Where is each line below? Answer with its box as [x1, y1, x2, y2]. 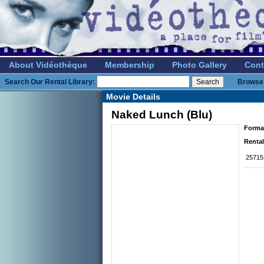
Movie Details [106, 92, 160, 101]
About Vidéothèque [9, 60, 87, 70]
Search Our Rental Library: [5, 78, 95, 86]
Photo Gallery [172, 60, 227, 70]
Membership [105, 60, 154, 70]
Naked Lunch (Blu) [111, 108, 212, 121]
